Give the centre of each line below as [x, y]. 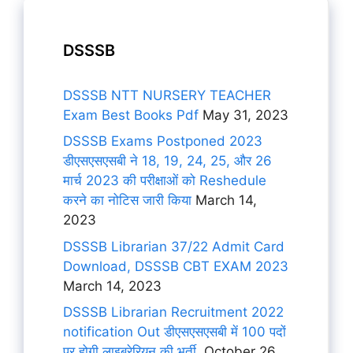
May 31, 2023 [243, 115]
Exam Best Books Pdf [131, 115]
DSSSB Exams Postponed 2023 [163, 141]
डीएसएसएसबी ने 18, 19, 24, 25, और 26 [167, 161]
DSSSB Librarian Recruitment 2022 [173, 312]
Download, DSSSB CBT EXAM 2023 [176, 266]
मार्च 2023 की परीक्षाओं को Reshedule [165, 180]
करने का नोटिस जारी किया [127, 200]
